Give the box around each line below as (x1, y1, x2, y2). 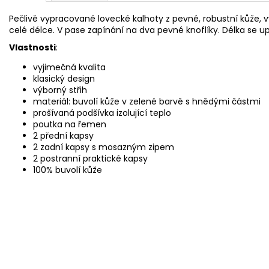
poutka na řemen (33, 118, 106, 130)
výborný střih (33, 83, 87, 96)
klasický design (33, 72, 95, 85)
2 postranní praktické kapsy (33, 152, 148, 165)
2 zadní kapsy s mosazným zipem (33, 141, 174, 153)
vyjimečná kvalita (33, 61, 106, 73)
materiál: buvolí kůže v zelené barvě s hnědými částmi (33, 95, 261, 107)
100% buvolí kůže (33, 163, 102, 176)
